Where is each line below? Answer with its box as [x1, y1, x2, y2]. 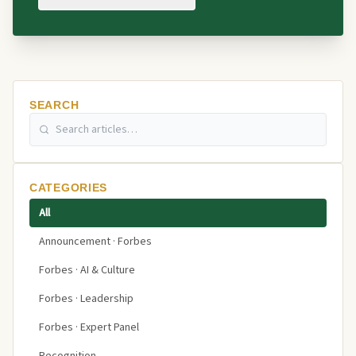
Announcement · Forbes [39, 234, 152, 250]
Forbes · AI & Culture [39, 262, 135, 278]
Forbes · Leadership [39, 291, 133, 307]
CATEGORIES [29, 181, 107, 194]
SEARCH [29, 99, 79, 111]
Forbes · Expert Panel [39, 319, 139, 335]
